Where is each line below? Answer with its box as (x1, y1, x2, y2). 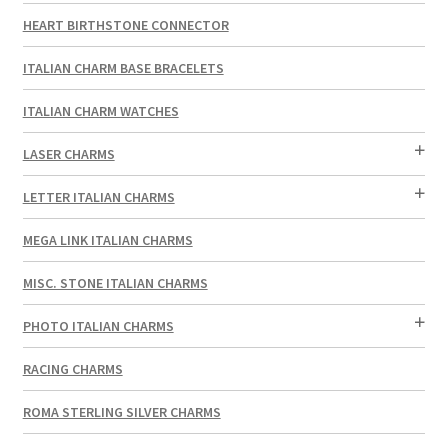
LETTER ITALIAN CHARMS (22, 187, 175, 206)
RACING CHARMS (22, 359, 123, 378)
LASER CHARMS (22, 144, 115, 163)
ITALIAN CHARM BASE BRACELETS (22, 58, 224, 77)
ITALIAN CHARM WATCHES (22, 101, 179, 120)
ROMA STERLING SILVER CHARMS (22, 402, 221, 421)
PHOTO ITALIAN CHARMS (22, 316, 174, 335)
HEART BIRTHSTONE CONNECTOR (22, 15, 229, 34)
